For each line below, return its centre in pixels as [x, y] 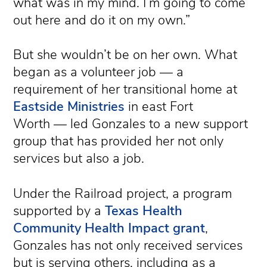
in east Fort [159, 107]
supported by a [59, 211]
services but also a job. [79, 159]
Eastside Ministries [69, 107]
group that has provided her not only [119, 142]
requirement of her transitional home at [125, 90]
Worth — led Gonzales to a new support [131, 124]
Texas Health [144, 211]
